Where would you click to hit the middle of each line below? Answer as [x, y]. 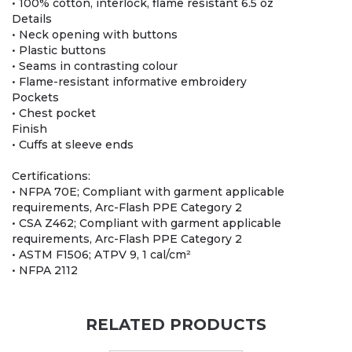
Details [32, 19]
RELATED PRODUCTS [176, 325]
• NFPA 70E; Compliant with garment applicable [148, 192]
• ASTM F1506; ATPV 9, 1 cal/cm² [101, 255]
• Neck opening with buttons [95, 35]
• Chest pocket [54, 114]
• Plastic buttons [59, 51]
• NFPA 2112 [45, 271]
